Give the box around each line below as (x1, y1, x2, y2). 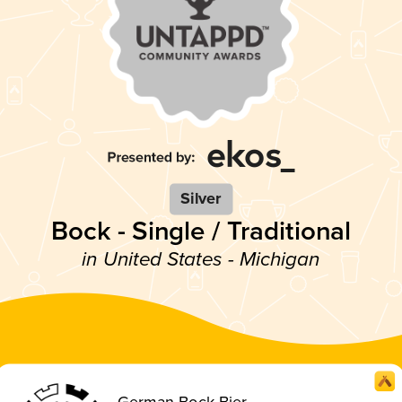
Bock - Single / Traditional (51, 214, 351, 248)
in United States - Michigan (82, 247, 320, 272)
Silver (180, 188, 222, 209)
